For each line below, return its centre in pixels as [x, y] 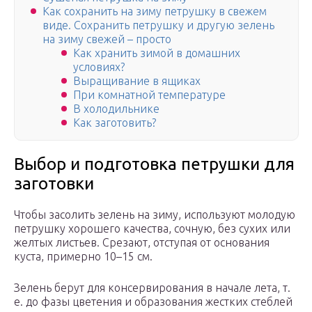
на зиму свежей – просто [107, 39]
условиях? [99, 67]
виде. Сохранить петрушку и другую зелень [158, 25]
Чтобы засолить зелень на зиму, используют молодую [155, 215]
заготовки [54, 184]
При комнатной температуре [149, 95]
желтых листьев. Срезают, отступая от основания [142, 243]
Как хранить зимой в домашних [157, 53]
